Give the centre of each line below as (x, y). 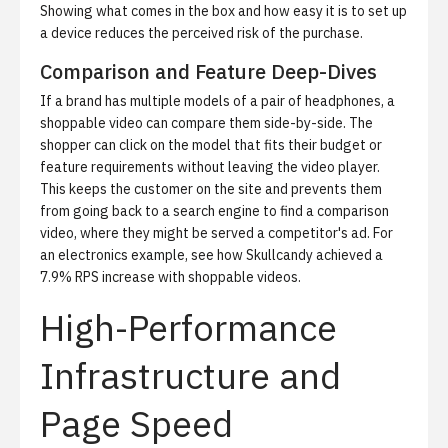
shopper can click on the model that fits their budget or (211, 145)
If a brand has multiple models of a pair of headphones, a (217, 101)
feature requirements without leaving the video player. (210, 167)
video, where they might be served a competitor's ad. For (216, 233)
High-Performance (188, 327)
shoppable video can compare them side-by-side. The (206, 123)
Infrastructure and (190, 375)
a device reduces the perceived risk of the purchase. (201, 33)
